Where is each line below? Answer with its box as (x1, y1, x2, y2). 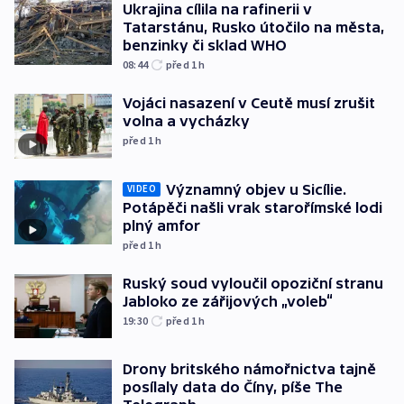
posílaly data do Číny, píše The (123, 379, 343, 396)
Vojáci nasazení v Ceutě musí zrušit (123, 95, 375, 112)
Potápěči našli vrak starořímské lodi (123, 198, 382, 216)
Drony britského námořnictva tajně (123, 361, 376, 378)
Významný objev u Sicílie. (166, 180, 346, 197)
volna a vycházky (123, 113, 250, 130)
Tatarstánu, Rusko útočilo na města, (123, 19, 385, 36)
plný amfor (123, 216, 200, 234)
